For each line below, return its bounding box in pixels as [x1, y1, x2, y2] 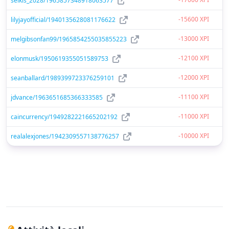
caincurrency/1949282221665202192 [11, 112, 118, 121]
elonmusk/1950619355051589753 [11, 54, 108, 63]
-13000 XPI [178, 34, 209, 43]
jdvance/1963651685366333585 [11, 93, 103, 102]
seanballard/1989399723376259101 [11, 73, 114, 82]
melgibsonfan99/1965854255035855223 [11, 34, 127, 43]
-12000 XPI [178, 73, 209, 82]
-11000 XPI [178, 112, 209, 121]
